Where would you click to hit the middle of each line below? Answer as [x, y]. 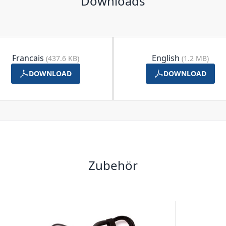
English [167, 58]
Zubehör [113, 165]
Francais [29, 58]
